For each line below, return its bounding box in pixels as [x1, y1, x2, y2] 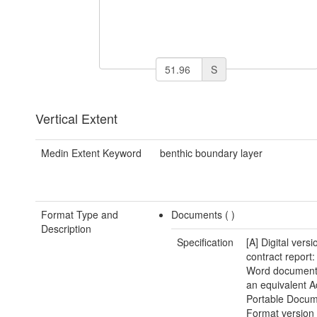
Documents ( [171, 207, 232, 222]
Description [41, 221, 91, 236]
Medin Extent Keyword [41, 146, 142, 161]
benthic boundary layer [159, 146, 263, 161]
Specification [177, 235, 234, 250]
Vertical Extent [35, 109, 117, 128]
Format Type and [41, 207, 118, 222]
